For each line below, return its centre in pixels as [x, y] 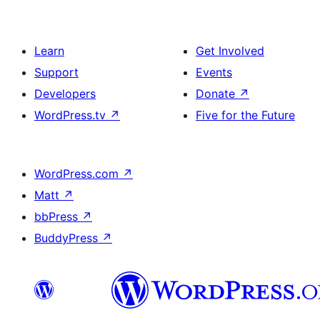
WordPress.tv [72, 115]
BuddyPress [68, 238]
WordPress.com [78, 174]
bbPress [58, 216]
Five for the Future [245, 115]
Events [214, 72]
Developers [65, 94]
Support [56, 72]
